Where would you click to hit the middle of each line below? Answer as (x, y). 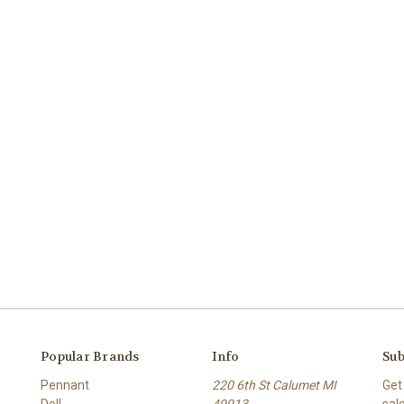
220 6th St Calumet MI (274, 385)
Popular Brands (90, 356)
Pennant (65, 385)
